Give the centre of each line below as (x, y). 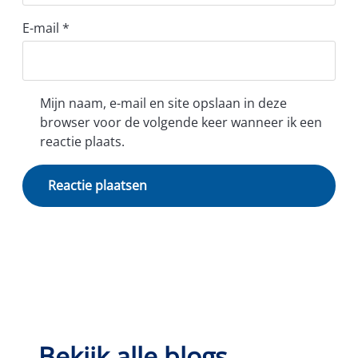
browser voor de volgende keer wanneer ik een (181, 123)
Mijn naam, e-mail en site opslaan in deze (164, 103)
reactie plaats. (83, 142)
